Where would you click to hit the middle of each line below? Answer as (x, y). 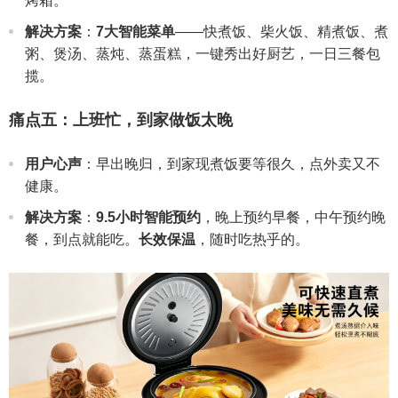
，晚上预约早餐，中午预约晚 (293, 218)
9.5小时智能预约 (148, 218)
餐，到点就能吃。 (82, 240)
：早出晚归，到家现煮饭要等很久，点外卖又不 (231, 164)
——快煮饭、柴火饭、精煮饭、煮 (282, 32)
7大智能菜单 (135, 32)
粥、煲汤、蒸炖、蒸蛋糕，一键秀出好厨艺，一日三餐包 (203, 54)
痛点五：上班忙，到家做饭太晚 (121, 120)
